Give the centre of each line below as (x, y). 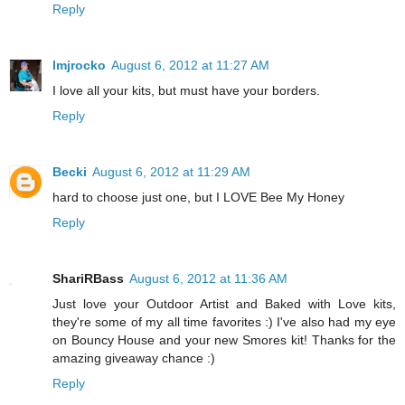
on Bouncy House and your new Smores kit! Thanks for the (224, 339)
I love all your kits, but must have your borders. (186, 90)
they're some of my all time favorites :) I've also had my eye (224, 321)
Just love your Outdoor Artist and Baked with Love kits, (224, 303)
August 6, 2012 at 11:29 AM (171, 171)
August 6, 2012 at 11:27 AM (190, 65)
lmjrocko (79, 65)
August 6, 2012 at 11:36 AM (208, 278)
